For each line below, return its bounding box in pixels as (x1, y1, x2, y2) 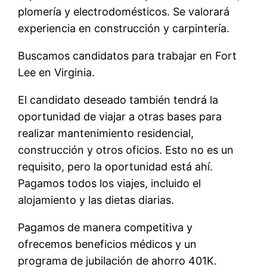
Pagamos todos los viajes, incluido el (18, 177, 201, 190)
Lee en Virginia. (18, 66, 95, 79)
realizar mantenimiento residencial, (18, 127, 194, 139)
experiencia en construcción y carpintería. (18, 22, 230, 35)
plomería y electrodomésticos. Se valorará (18, 5, 230, 18)
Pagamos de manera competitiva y (18, 221, 193, 234)
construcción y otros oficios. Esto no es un (18, 144, 234, 156)
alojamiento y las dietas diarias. (18, 194, 175, 206)
